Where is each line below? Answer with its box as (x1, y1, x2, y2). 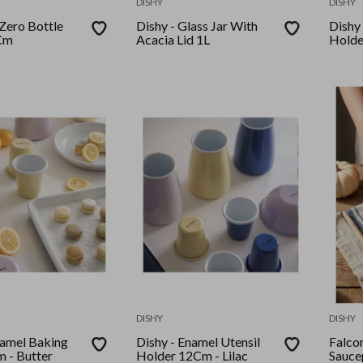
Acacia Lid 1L (136, 32, 211, 48)
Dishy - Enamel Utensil (136, 334, 221, 350)
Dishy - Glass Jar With (136, 18, 258, 34)
